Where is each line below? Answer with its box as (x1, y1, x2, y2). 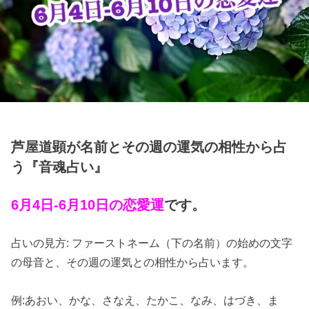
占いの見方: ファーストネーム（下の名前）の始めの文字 (11, 237, 293, 250)
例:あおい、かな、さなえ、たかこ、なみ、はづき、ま (11, 293, 279, 306)
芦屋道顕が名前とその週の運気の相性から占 (11, 139, 288, 154)
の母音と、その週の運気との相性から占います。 (11, 256, 255, 269)
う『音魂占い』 (11, 159, 108, 175)
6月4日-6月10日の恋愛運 (11, 197, 165, 213)
